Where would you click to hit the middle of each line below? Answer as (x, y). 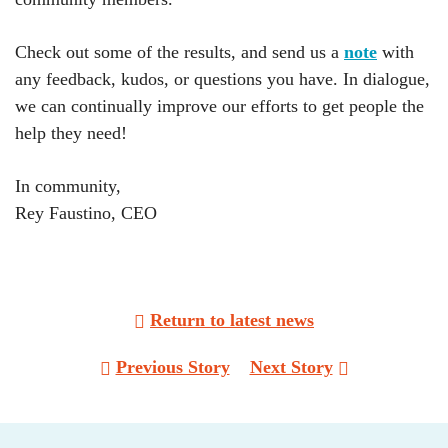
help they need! (71, 133)
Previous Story (172, 367)
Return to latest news (232, 320)
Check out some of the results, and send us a (179, 52)
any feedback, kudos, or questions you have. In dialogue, (222, 79)
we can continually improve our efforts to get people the (219, 106)
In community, (68, 186)
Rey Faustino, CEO (86, 213)
